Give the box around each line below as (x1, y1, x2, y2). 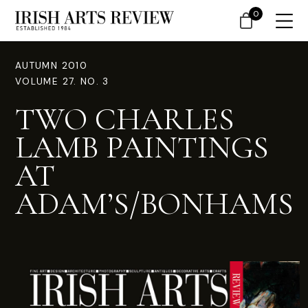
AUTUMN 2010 (15, 60, 87, 71)
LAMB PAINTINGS (15, 128, 269, 166)
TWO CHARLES (15, 100, 234, 138)
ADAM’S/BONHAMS (15, 184, 294, 223)
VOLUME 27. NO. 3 (15, 76, 109, 87)
